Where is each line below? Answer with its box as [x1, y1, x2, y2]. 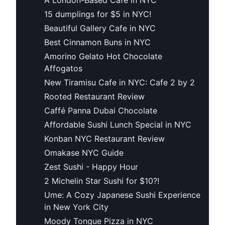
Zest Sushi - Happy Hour [44, 161, 138, 172]
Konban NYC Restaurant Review [44, 133, 165, 144]
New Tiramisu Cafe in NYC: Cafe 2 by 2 [44, 77, 195, 87]
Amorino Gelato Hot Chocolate [44, 51, 162, 61]
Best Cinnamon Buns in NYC [44, 37, 151, 47]
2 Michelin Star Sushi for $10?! [44, 175, 159, 186]
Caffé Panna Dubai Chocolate [44, 105, 157, 116]
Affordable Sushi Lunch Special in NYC [44, 119, 191, 130]
